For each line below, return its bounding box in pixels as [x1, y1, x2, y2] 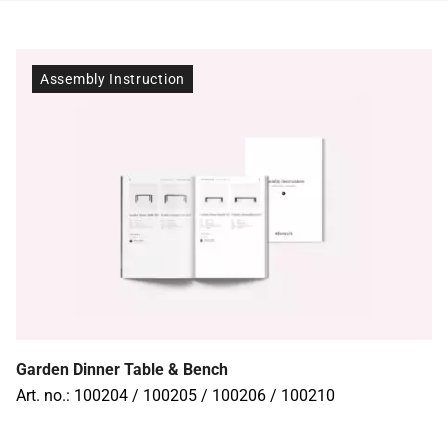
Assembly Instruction [40, 71, 185, 87]
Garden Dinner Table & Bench [16, 360, 228, 380]
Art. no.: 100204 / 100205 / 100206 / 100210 [16, 386, 335, 406]
